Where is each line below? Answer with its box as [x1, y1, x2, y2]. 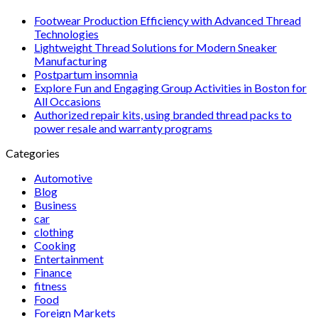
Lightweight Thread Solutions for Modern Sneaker [34, 40, 277, 54]
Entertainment [34, 251, 104, 265]
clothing [34, 224, 74, 238]
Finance [34, 265, 72, 279]
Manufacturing [34, 53, 107, 67]
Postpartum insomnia [34, 67, 138, 81]
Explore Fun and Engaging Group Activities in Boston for [34, 80, 307, 94]
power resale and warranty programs [34, 121, 212, 135]
